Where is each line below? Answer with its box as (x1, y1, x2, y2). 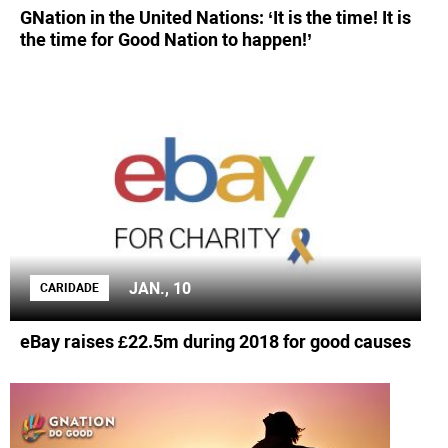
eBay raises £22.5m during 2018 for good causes (20, 331, 411, 352)
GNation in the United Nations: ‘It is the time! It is (20, 7, 411, 28)
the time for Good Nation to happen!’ (20, 29, 312, 50)
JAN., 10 (129, 278, 191, 298)
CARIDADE (40, 281, 99, 295)
